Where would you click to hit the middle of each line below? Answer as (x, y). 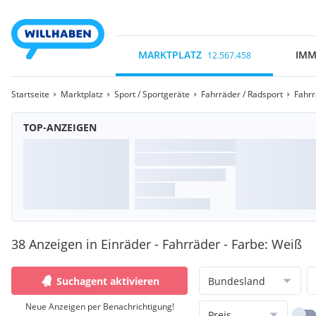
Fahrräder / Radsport (242, 94)
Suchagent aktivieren (108, 281)
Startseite (30, 94)
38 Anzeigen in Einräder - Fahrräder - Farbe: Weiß (157, 244)
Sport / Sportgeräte (152, 94)
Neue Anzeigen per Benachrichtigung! (99, 306)
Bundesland (237, 281)
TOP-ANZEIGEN (60, 127)
